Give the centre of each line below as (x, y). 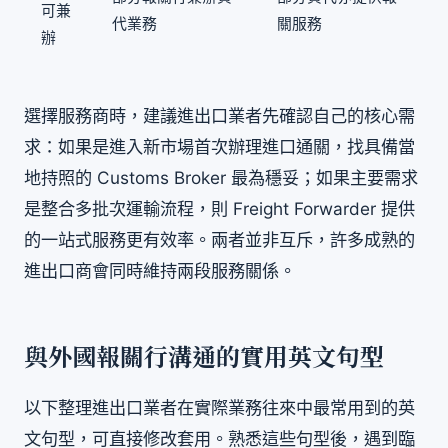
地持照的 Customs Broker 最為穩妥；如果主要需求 (221, 177)
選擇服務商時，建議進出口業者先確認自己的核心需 (219, 115)
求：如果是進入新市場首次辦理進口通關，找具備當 (219, 146)
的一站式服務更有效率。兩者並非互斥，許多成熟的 (219, 239)
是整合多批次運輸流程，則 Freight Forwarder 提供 (219, 208)
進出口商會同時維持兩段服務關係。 (160, 270)
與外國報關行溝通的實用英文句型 (204, 358)
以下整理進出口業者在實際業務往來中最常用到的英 (219, 407)
